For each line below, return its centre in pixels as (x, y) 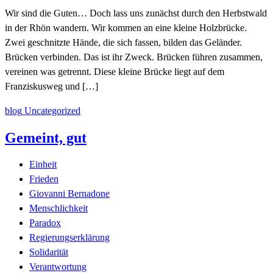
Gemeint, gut (46, 137)
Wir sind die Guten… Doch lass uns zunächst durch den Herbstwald (136, 13)
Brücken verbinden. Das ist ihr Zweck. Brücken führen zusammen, (134, 57)
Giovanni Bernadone (69, 193)
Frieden (44, 179)
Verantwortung (58, 266)
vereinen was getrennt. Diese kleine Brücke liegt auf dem (115, 71)
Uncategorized (52, 110)
